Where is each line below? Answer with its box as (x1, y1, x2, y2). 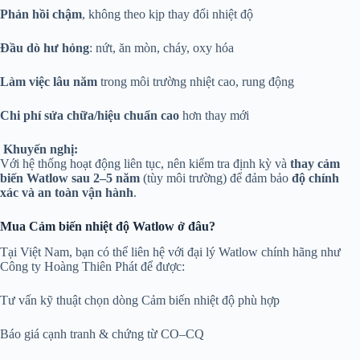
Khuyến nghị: (3, 141, 78, 156)
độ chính (292, 170, 339, 185)
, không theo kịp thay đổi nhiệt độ (82, 6, 253, 21)
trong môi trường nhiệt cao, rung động (97, 74, 294, 88)
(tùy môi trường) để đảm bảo (140, 170, 292, 185)
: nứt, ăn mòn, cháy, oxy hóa (89, 40, 234, 55)
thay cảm (290, 156, 340, 170)
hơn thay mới (179, 108, 249, 122)
